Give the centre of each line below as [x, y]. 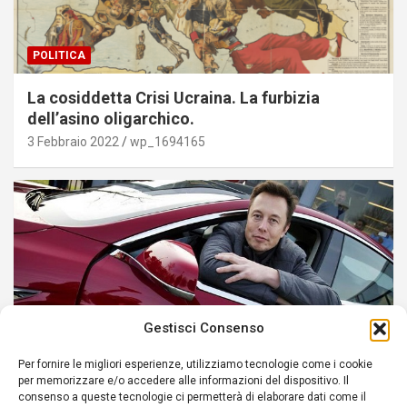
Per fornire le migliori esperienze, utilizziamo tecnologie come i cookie [195, 364]
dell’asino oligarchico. [111, 118]
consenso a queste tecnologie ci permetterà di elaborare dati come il [192, 397]
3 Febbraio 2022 [73, 141]
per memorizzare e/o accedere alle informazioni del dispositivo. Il [184, 381]
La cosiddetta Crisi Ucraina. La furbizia [174, 97]
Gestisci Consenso [203, 328]
